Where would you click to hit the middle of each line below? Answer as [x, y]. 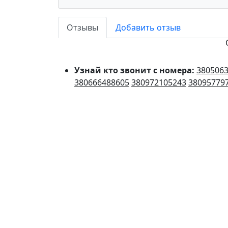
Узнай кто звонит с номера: [135, 70]
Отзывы [82, 28]
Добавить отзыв [148, 28]
